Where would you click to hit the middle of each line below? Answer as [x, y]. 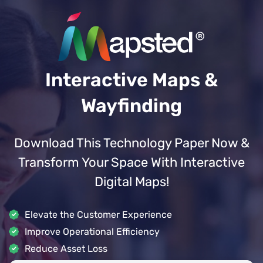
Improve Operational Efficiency [92, 231]
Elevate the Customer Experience [98, 214]
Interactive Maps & [131, 80]
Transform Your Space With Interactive [131, 162]
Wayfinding [131, 105]
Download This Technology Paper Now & [131, 143]
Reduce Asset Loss [66, 248]
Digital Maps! [131, 181]
